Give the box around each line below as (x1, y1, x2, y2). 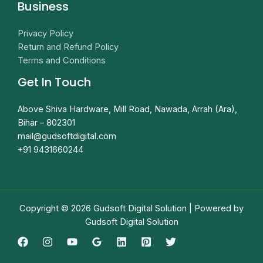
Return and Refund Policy (18, 42, 119, 53)
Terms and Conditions (18, 55, 106, 66)
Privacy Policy (18, 28, 73, 39)
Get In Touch (18, 74, 91, 91)
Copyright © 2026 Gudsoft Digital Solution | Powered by (19, 203, 244, 214)
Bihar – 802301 (18, 117, 75, 129)
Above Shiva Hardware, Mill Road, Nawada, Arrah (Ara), (18, 104, 237, 115)
